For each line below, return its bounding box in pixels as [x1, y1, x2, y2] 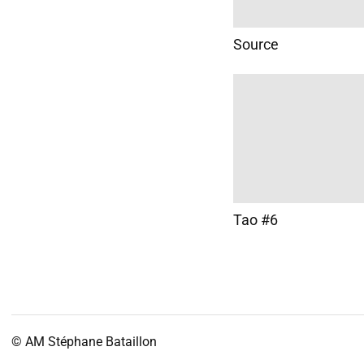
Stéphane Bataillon [48, 333, 157, 349]
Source [233, 36, 279, 54]
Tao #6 [233, 210, 278, 228]
